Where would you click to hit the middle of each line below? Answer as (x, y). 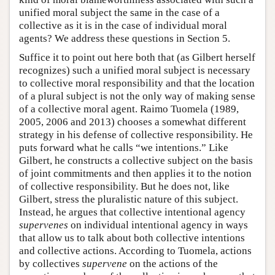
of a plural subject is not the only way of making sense (137, 96)
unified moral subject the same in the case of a (119, 13)
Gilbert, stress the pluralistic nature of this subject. (129, 199)
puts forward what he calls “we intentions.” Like (124, 148)
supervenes (44, 225)
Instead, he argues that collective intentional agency (132, 212)
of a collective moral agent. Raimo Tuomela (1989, (129, 109)
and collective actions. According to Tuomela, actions (135, 251)
